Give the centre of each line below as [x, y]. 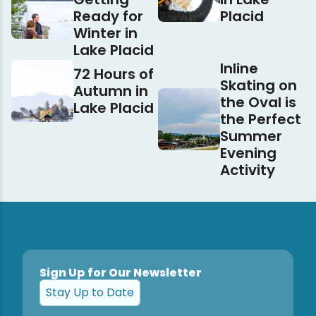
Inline [239, 69]
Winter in [105, 34]
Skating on [259, 86]
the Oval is [258, 103]
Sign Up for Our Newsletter [121, 273]
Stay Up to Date [90, 293]
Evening [248, 153]
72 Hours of [114, 74]
